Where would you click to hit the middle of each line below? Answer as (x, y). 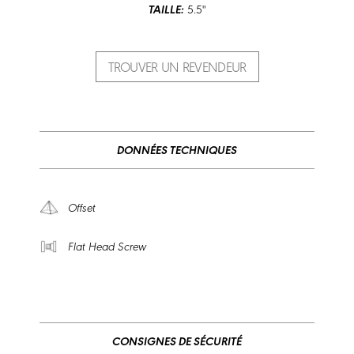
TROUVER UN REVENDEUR (177, 66)
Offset (77, 207)
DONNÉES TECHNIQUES (177, 149)
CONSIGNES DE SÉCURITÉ (177, 340)
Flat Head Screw (102, 245)
